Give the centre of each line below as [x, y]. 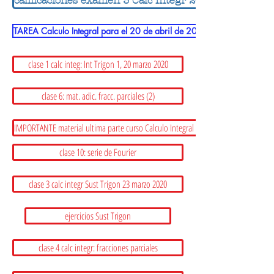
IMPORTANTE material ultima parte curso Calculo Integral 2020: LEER [122, 128]
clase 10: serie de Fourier [98, 152]
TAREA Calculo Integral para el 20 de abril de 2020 [111, 31]
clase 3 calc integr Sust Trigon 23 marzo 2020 [98, 184]
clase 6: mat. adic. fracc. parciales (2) [98, 96]
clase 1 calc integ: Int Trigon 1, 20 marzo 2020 [98, 64]
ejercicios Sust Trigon [98, 216]
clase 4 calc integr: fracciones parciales [98, 248]
